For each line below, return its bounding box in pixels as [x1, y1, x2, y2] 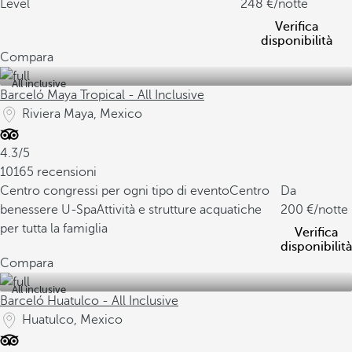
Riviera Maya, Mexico [22, 107, 142, 121]
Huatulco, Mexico [22, 313, 123, 327]
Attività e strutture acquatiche [97, 203, 262, 217]
